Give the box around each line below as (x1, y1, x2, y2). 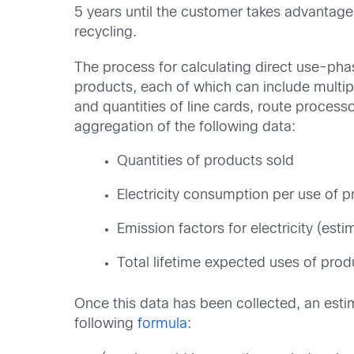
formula (137, 318, 188, 331)
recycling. (74, 25, 137, 40)
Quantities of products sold (117, 155, 295, 168)
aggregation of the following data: (74, 121, 296, 134)
